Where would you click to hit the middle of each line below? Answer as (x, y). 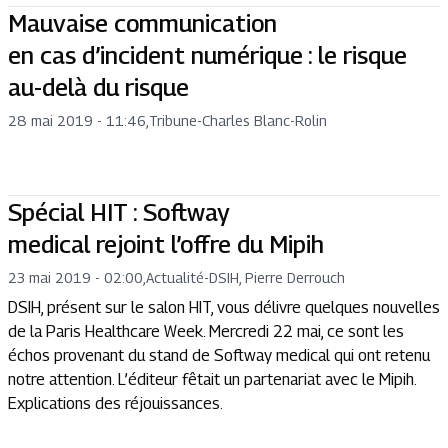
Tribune (173, 120)
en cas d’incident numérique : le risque (207, 54)
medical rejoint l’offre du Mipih (166, 243)
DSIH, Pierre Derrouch (277, 277)
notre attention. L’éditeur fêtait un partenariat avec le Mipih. (212, 379)
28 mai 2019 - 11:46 (77, 120)
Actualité (175, 277)
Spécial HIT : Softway (119, 211)
